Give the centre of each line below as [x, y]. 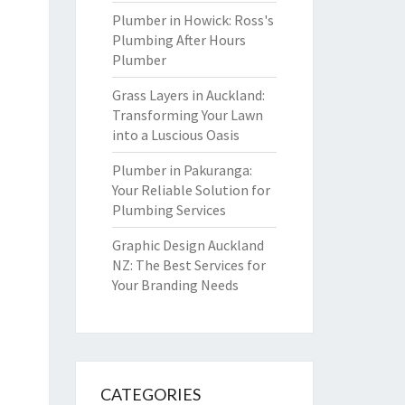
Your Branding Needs [175, 285]
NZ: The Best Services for [188, 265]
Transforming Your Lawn [187, 115]
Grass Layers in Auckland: [188, 95]
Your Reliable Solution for [191, 190]
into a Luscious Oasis [175, 135]
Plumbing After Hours [179, 40]
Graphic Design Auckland [188, 245]
